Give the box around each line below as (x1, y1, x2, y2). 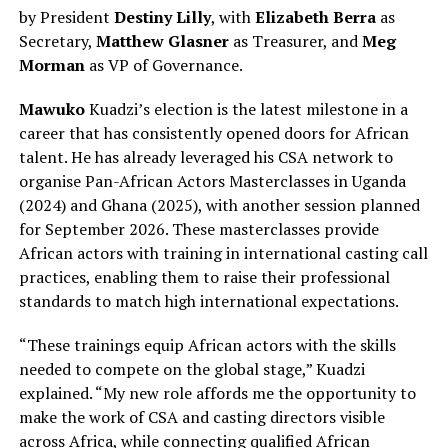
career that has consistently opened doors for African (18, 122, 409, 145)
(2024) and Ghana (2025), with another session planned (18, 194, 420, 217)
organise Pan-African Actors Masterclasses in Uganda (18, 170, 406, 193)
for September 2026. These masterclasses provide (18, 218, 379, 241)
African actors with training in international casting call (18, 242, 428, 265)
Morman (18, 54, 85, 77)
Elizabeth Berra (254, 6, 376, 29)
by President (18, 6, 114, 29)
